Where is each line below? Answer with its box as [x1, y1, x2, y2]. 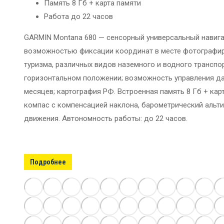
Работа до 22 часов [44, 12, 113, 21]
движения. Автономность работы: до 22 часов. [24, 114, 187, 123]
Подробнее [30, 158, 66, 166]
